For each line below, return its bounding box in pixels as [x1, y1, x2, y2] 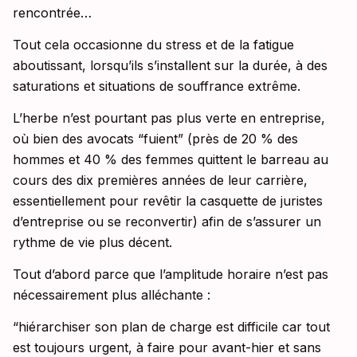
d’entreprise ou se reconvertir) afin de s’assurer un [13, 214, 321, 230]
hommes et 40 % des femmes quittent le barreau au [13, 151, 328, 168]
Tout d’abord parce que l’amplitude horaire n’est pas [13, 266, 328, 283]
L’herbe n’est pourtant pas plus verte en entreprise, [13, 110, 325, 127]
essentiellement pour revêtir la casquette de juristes [13, 193, 323, 210]
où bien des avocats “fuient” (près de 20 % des [13, 131, 298, 147]
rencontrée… [13, 5, 92, 22]
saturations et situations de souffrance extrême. [13, 78, 300, 95]
